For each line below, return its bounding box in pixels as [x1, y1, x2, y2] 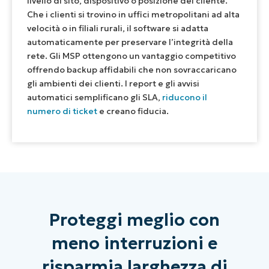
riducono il [162, 92, 207, 103]
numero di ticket [27, 106, 97, 117]
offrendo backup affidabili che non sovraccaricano [27, 64, 237, 76]
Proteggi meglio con [49, 209, 220, 231]
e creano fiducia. [97, 106, 169, 117]
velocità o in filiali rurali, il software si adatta [27, 23, 208, 34]
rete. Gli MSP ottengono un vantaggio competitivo [27, 50, 236, 62]
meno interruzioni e [52, 232, 217, 254]
